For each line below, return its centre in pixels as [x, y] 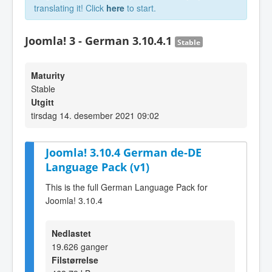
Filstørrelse [75, 260]
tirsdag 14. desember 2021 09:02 [95, 115]
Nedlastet [71, 233]
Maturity [48, 75]
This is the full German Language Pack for [127, 187]
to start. [140, 8]
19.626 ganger [80, 246]
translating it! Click [70, 8]
